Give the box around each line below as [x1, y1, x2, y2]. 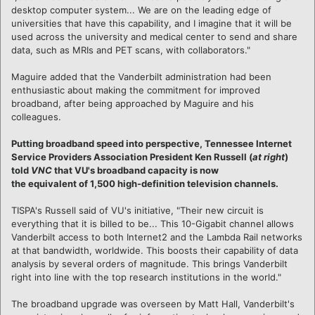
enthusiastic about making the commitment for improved [11, 84, 260, 96]
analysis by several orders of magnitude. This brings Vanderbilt [11, 257, 288, 269]
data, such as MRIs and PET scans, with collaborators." [11, 44, 250, 56]
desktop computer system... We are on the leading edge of [11, 4, 271, 15]
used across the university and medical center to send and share [11, 30, 297, 42]
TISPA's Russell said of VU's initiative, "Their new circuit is [11, 204, 264, 216]
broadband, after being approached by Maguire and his [11, 97, 254, 109]
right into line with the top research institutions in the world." [11, 271, 281, 283]
